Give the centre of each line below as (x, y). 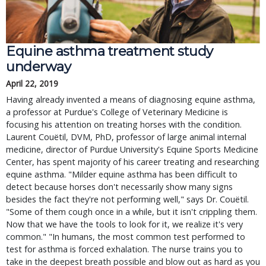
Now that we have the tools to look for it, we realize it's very (124, 224)
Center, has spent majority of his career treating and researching (133, 162)
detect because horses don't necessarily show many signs (119, 187)
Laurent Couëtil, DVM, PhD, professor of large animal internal (126, 137)
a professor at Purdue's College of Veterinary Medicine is (117, 112)
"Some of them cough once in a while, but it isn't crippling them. (132, 212)
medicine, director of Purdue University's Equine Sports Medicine (132, 149)
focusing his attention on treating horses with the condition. (124, 124)
